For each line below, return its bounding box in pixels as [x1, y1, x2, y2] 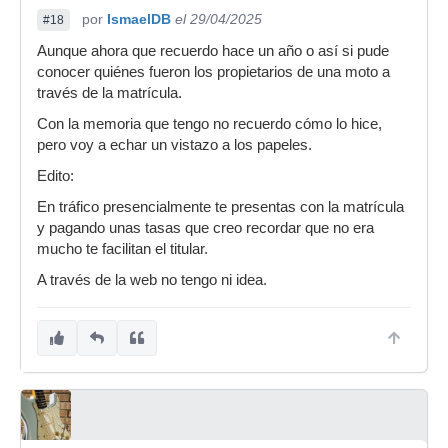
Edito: [37, 168, 74, 184]
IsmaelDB [107, 11, 171, 27]
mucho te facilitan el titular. [37, 241, 212, 257]
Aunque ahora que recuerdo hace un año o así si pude [37, 43, 389, 59]
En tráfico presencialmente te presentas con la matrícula [37, 199, 404, 215]
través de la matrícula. [37, 85, 186, 101]
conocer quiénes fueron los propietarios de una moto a [37, 64, 390, 80]
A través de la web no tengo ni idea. [37, 272, 267, 288]
